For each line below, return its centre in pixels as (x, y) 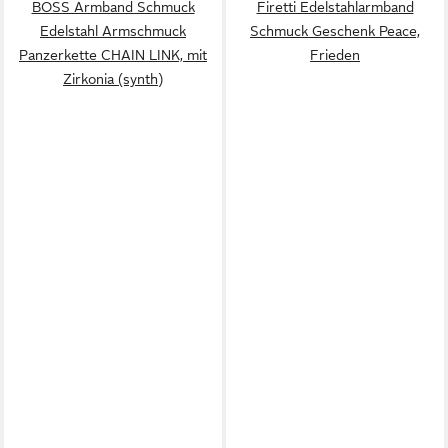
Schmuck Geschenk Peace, (335, 30)
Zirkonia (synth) (113, 78)
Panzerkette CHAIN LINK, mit (113, 54)
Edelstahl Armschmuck (113, 30)
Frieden (335, 54)
